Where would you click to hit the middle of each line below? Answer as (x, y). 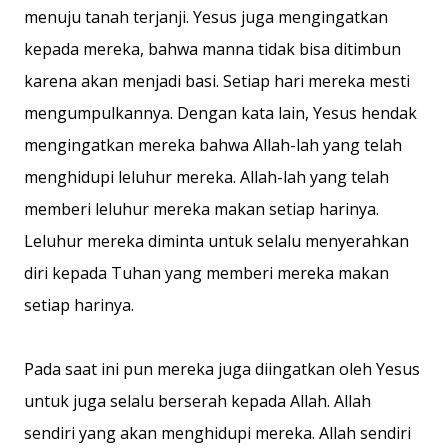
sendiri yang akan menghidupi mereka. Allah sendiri (217, 433)
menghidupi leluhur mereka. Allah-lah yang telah (206, 177)
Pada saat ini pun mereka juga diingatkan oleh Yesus (222, 369)
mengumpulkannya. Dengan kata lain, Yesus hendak (220, 113)
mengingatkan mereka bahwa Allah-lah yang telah (213, 145)
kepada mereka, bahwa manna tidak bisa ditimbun (212, 49)
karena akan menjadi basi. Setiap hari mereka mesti (217, 81)
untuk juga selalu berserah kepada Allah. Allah (197, 401)
